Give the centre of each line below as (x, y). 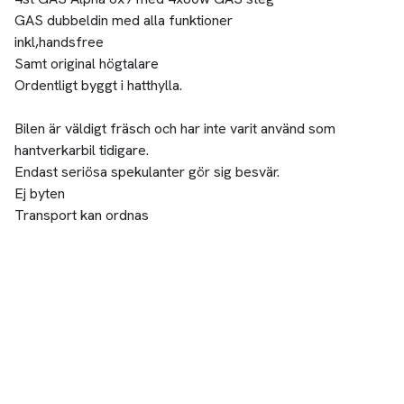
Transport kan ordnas (81, 216)
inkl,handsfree (59, 42)
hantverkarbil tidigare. (81, 151)
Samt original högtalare (86, 64)
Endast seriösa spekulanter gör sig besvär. (147, 172)
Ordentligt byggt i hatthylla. (98, 86)
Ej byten (39, 194)
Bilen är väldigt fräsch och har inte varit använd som (174, 129)
